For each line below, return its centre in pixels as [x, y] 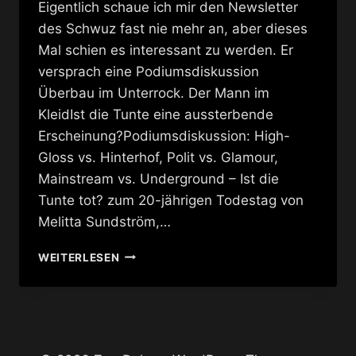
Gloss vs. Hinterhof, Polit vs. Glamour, [158, 157]
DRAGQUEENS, [161, 253]
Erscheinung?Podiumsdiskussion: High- [164, 135]
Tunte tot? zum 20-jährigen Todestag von [171, 200]
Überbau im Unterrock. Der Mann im [154, 93]
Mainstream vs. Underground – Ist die [159, 178]
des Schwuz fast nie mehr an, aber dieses [173, 28]
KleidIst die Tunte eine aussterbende [156, 114]
